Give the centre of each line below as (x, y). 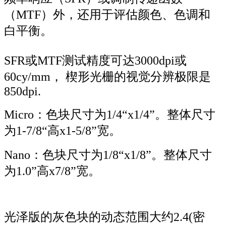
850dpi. (22, 92)
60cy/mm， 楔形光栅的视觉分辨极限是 (107, 77)
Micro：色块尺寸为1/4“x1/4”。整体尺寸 (110, 115)
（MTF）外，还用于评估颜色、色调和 (107, 15)
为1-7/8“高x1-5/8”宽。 (63, 131)
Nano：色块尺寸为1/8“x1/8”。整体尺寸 (108, 155)
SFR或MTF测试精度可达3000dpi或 (95, 61)
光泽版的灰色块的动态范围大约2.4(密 (104, 217)
